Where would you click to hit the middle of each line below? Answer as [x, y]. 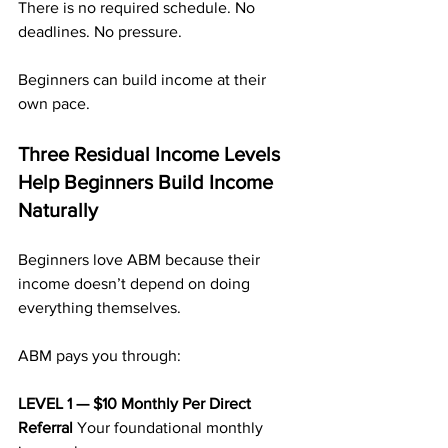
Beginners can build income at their [144, 79]
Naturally [58, 210]
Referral [47, 427]
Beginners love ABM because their [141, 259]
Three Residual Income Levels [151, 154]
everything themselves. [99, 307]
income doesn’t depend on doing [136, 283]
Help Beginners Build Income [148, 182]
